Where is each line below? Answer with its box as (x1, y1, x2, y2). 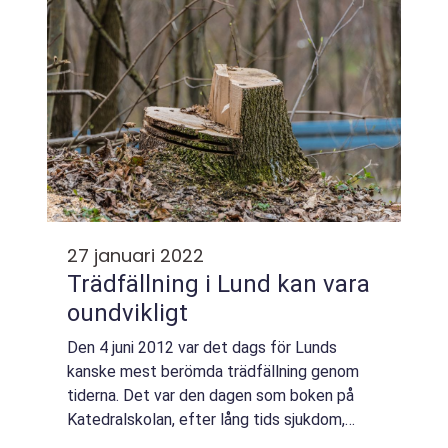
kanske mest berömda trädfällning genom (67, 362, 359, 381)
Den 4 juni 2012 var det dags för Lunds (67, 338, 337, 357)
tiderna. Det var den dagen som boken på (67, 386, 354, 405)
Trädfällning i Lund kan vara (67, 270, 370, 298)
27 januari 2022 (67, 243, 204, 268)
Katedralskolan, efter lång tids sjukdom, (67, 410, 345, 429)
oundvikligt (67, 299, 188, 327)
